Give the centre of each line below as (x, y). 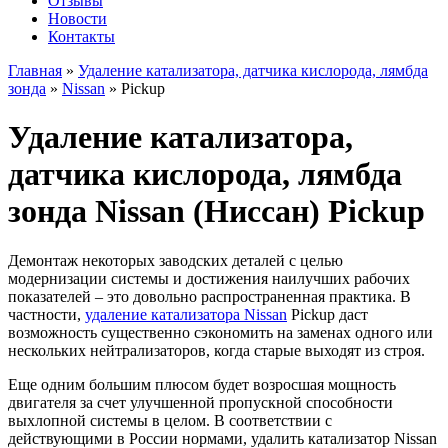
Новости (77, 18)
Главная (35, 70)
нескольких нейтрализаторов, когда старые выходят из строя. (216, 350)
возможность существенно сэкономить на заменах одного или (220, 332)
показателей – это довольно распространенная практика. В (209, 296)
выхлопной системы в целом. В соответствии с (170, 420)
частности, (46, 314)
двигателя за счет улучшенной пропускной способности (200, 402)
